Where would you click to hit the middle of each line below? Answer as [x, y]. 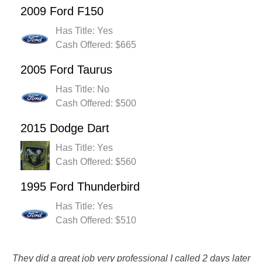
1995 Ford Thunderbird [80, 187]
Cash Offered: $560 [96, 162]
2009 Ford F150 [62, 11]
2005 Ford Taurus [66, 70]
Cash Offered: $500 [96, 104]
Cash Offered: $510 [96, 220]
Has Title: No [82, 89]
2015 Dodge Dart [65, 128]
